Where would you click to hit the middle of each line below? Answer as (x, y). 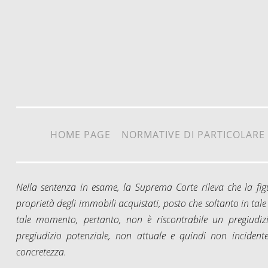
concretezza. (41, 252)
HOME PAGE (80, 134)
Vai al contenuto (50, 24)
